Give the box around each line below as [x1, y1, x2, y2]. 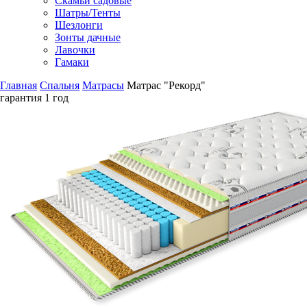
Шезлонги [55, 19, 103, 31]
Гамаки [55, 56, 89, 68]
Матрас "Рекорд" [127, 79, 206, 91]
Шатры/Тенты [55, 6, 121, 19]
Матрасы [82, 79, 124, 91]
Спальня [40, 79, 79, 91]
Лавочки [55, 43, 95, 56]
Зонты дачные [55, 31, 121, 43]
